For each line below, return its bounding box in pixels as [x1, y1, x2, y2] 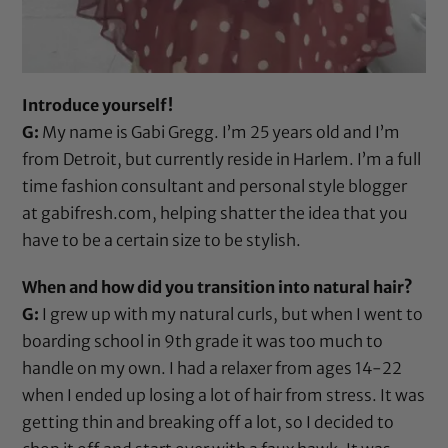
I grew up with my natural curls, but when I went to [39, 303, 424, 324]
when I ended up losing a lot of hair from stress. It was [22, 384, 426, 405]
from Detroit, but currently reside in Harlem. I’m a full [22, 149, 422, 170]
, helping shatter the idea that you [152, 203, 409, 224]
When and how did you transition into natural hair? [22, 276, 414, 297]
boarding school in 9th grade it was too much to [22, 330, 384, 351]
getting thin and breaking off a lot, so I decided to [22, 411, 395, 432]
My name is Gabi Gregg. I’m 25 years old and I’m [39, 122, 401, 143]
